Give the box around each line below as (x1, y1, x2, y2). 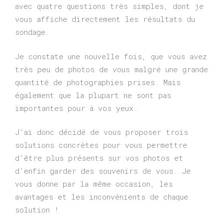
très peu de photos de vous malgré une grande (15, 64, 208, 74)
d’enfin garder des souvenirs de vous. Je (15, 166, 191, 176)
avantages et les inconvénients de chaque (15, 192, 188, 202)
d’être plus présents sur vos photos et (15, 153, 183, 163)
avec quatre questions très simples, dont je (15, 1, 204, 11)
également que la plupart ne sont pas (15, 90, 171, 100)
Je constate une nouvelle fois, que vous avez (15, 51, 207, 61)
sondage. (15, 27, 49, 37)
